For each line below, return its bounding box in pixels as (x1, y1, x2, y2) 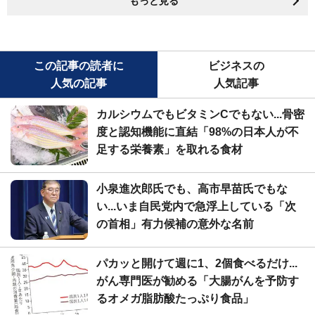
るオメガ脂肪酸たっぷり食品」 (96, 292, 254, 305)
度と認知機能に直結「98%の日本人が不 (96, 126, 299, 139)
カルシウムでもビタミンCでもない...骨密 (96, 108, 304, 121)
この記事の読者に (34, 60, 124, 72)
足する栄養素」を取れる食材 (96, 143, 243, 156)
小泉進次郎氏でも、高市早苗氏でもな (96, 183, 288, 195)
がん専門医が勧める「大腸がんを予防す (96, 275, 299, 288)
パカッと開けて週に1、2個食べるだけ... (96, 257, 297, 270)
